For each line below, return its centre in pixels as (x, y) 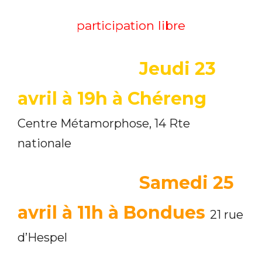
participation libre (131, 25)
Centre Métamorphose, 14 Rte (104, 123)
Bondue (160, 212)
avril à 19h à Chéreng (112, 98)
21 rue (227, 214)
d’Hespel (42, 237)
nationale (44, 143)
